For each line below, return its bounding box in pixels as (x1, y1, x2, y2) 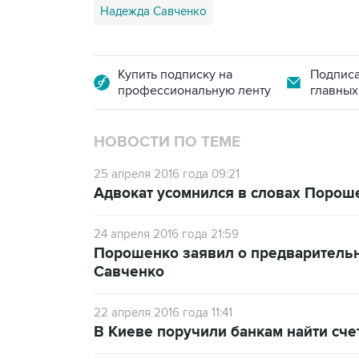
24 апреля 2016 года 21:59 (94, 227, 239, 241)
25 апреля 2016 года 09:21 (94, 167, 240, 181)
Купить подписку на (118, 67, 232, 83)
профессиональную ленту (118, 83, 271, 99)
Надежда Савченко (100, 4, 207, 18)
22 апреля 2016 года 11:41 (94, 305, 232, 320)
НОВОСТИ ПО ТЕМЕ (94, 133, 240, 151)
